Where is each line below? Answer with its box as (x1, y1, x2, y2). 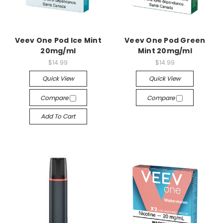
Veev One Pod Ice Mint (14, 35, 102, 45)
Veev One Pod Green (124, 35, 206, 45)
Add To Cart (41, 111, 76, 120)
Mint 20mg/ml (137, 45, 192, 56)
